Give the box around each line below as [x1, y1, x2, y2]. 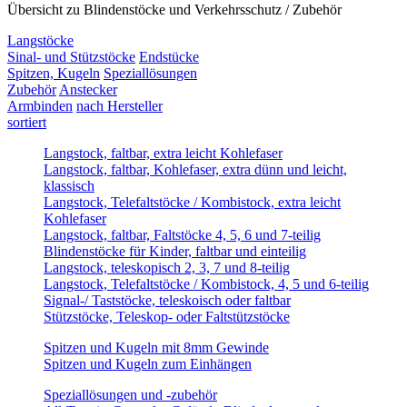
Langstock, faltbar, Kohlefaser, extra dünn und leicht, [44, 162, 347, 178]
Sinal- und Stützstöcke [7, 49, 135, 65]
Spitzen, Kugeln [7, 65, 100, 82]
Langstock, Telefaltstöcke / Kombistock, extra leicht [44, 194, 341, 211]
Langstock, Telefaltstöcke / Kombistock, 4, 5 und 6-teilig [44, 276, 369, 293]
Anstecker [59, 82, 117, 98]
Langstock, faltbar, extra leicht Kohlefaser [44, 145, 283, 162]
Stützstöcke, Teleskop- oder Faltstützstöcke [44, 309, 290, 325]
